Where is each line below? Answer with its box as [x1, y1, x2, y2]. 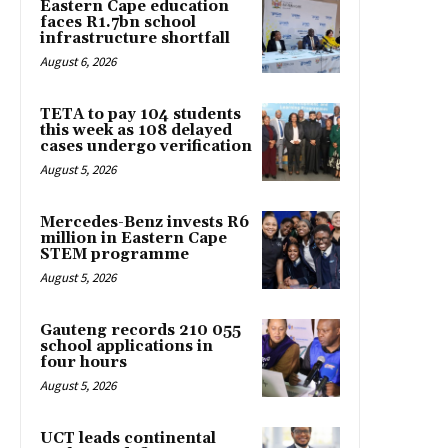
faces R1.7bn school [40, 13, 196, 33]
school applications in [40, 337, 213, 357]
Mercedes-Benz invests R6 [40, 213, 249, 233]
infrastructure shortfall [40, 29, 230, 49]
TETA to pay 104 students [40, 105, 241, 125]
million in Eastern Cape [40, 229, 227, 249]
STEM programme [40, 245, 189, 265]
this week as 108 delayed [40, 121, 232, 141]
